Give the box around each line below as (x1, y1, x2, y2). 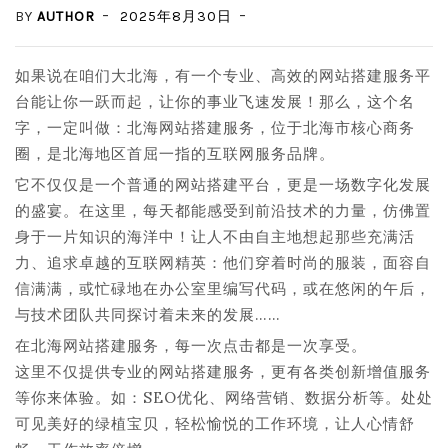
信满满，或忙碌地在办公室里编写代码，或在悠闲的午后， (15, 279, 431, 298)
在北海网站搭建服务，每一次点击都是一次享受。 (15, 336, 367, 355)
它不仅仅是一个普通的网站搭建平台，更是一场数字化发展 (15, 175, 431, 194)
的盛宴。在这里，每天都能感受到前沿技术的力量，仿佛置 (15, 201, 431, 220)
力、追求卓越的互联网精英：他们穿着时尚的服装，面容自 (15, 253, 431, 272)
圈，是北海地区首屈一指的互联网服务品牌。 (15, 144, 335, 163)
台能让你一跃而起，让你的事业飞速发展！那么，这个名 (15, 92, 415, 111)
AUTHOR (37, 8, 95, 25)
